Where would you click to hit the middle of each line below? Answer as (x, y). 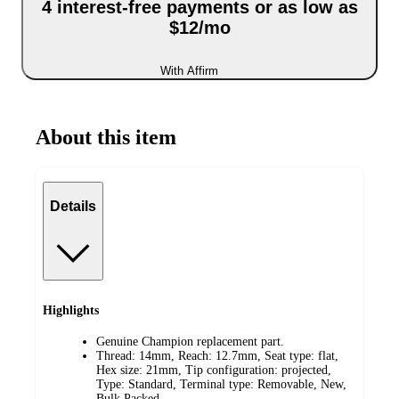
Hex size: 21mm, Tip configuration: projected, (214, 370)
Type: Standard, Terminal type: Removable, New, (221, 384)
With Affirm (189, 70)
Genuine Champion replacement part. (190, 341)
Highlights (71, 311)
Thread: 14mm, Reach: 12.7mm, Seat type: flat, (217, 355)
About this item (106, 138)
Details (73, 206)
